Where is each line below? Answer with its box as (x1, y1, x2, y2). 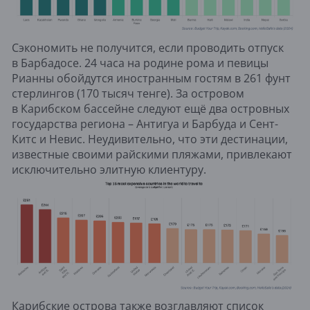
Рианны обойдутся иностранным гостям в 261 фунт (12, 70, 291, 86)
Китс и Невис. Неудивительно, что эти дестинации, (12, 131, 288, 147)
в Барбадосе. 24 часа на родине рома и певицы (12, 55, 268, 71)
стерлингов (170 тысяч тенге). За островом (12, 85, 244, 101)
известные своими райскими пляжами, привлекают (12, 146, 292, 162)
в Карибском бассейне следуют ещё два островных (12, 100, 289, 116)
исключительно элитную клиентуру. (12, 161, 206, 177)
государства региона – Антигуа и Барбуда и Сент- (12, 116, 278, 131)
